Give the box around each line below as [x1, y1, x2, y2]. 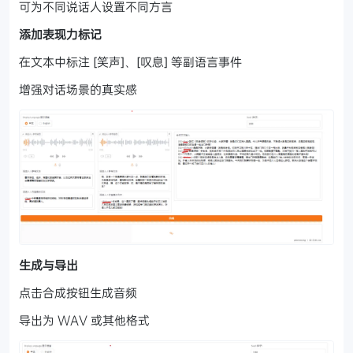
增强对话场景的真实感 [19, 81, 137, 98]
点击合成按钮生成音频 [19, 284, 137, 301]
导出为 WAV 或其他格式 [19, 312, 150, 329]
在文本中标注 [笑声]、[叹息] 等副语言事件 [19, 54, 242, 70]
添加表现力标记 [19, 26, 102, 43]
